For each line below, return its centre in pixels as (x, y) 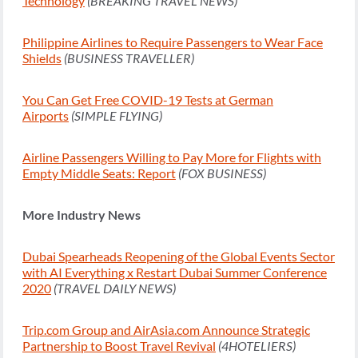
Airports (46, 116)
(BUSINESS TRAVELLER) (129, 58)
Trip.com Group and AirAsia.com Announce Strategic (166, 330)
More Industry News (82, 215)
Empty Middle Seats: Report (99, 173)
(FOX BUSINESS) (222, 173)
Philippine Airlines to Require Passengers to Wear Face (173, 42)
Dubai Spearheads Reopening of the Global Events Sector (179, 257)
